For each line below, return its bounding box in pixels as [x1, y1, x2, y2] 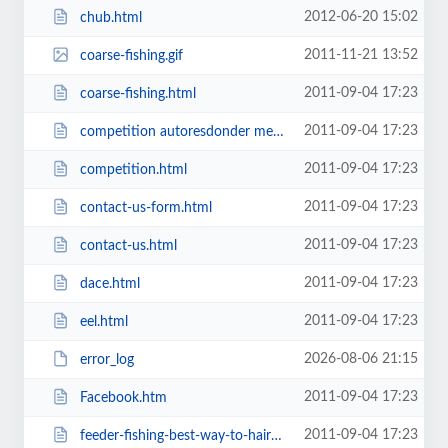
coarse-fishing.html [79, 86, 196, 101]
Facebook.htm [79, 390, 167, 405]
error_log [79, 352, 134, 367]
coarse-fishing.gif [79, 48, 183, 63]
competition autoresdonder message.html [79, 124, 273, 139]
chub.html [79, 10, 142, 25]
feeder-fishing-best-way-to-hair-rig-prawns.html [79, 428, 271, 443]
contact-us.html [79, 238, 177, 253]
